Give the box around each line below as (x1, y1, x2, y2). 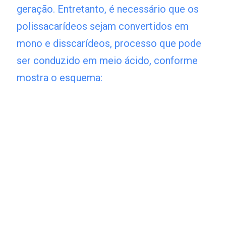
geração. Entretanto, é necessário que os (17, 3, 199, 16)
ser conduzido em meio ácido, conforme (17, 54, 198, 67)
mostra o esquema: (17, 72, 103, 84)
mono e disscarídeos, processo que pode (17, 37, 202, 50)
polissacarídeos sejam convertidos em (17, 20, 189, 33)
